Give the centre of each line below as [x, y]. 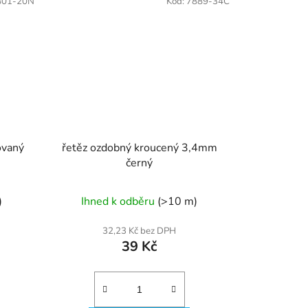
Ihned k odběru [120, 201]
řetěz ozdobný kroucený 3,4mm [139, 147]
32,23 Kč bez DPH [140, 231]
